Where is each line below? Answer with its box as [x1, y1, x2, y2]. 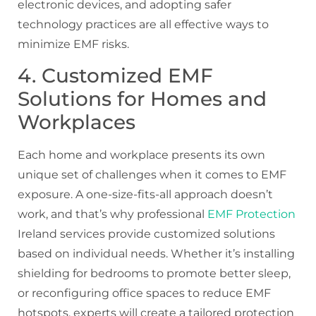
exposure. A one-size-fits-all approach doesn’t [18, 188, 273, 201]
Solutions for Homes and [18, 87, 267, 111]
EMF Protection [207, 207, 296, 221]
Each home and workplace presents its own [18, 148, 265, 162]
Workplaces [18, 110, 135, 134]
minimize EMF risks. [18, 37, 129, 51]
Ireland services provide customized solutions [18, 227, 275, 241]
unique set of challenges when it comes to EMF [18, 168, 286, 181]
